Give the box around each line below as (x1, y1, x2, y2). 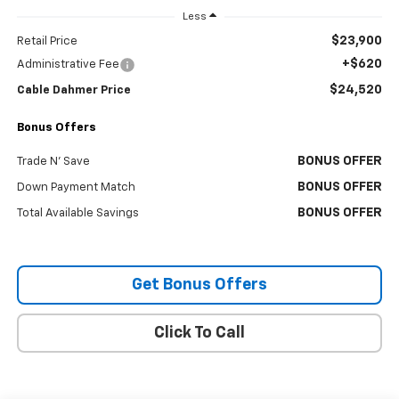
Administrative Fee (16, 58, 119, 70)
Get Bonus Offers (132, 276, 267, 293)
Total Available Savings (16, 207, 139, 219)
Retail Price (16, 35, 77, 47)
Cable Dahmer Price (16, 84, 131, 96)
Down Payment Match (16, 181, 135, 193)
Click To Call (154, 324, 245, 341)
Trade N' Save (16, 155, 90, 167)
